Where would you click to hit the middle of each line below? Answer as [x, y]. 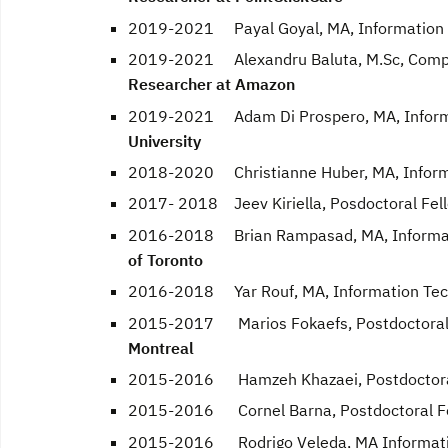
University [164, 140]
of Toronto [165, 259]
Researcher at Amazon [211, 84]
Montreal [161, 347]
